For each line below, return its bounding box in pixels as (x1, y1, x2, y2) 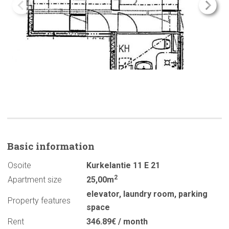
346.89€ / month (86, 217, 148, 227)
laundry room (123, 189, 174, 199)
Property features (8, 196, 71, 206)
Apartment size (8, 175, 62, 185)
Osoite (8, 161, 31, 171)
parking (178, 189, 208, 199)
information (36, 140, 95, 153)
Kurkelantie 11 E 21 (86, 161, 160, 171)
